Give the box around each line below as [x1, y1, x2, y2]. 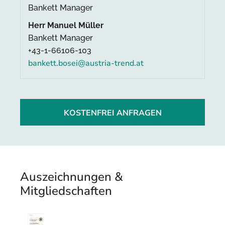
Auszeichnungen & [20, 168, 123, 185]
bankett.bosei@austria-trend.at [28, 58, 144, 69]
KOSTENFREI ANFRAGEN [63, 107, 162, 119]
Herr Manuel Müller [28, 21, 103, 31]
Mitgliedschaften [20, 182, 112, 199]
